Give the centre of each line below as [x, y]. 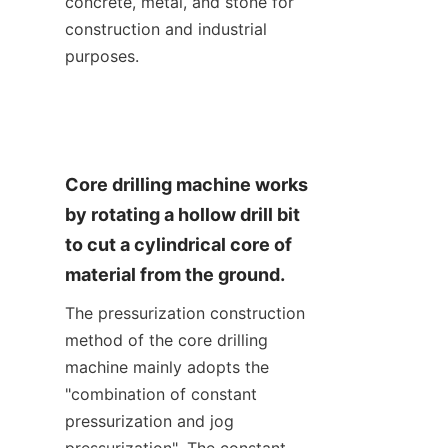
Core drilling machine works [186, 184]
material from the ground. [175, 274]
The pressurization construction [185, 312]
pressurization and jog [149, 420]
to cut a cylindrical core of [178, 244]
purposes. [102, 55]
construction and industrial [166, 28]
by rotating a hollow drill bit [182, 214]
